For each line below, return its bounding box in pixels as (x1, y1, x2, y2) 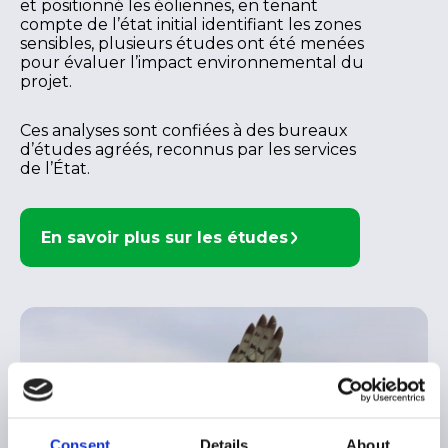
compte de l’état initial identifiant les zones (20, 15, 361, 35)
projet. (20, 72, 72, 92)
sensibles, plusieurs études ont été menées (20, 34, 364, 54)
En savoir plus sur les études (41, 228, 288, 248)
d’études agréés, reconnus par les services (20, 140, 356, 160)
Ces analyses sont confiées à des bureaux (20, 121, 348, 141)
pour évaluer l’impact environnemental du (20, 53, 364, 73)
